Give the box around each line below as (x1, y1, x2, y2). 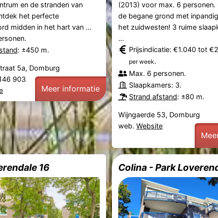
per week (129, 58, 155, 66)
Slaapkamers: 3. (129, 81, 182, 90)
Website (136, 122, 163, 130)
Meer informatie (41, 84, 100, 94)
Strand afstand (129, 92, 178, 101)
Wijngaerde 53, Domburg (118, 110, 200, 119)
